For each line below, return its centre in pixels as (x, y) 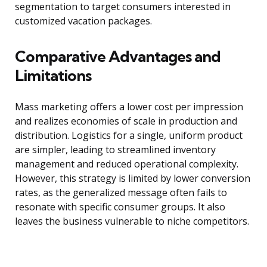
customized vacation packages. (83, 21)
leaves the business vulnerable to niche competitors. (132, 221)
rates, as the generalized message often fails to (121, 193)
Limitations (53, 76)
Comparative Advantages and (118, 57)
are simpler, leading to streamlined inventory (115, 150)
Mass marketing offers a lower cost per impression (129, 107)
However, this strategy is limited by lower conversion (133, 178)
